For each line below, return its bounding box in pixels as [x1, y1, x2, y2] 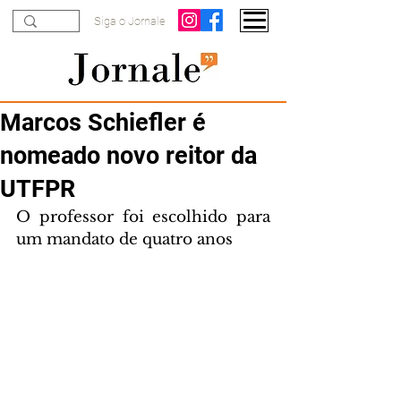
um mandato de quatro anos [16, 230, 233, 249]
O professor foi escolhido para [16, 208, 270, 226]
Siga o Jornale [94, 14, 166, 28]
